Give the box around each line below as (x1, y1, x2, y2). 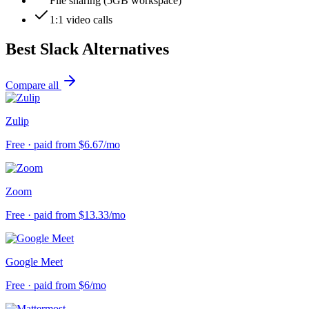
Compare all (6, 79, 61, 92)
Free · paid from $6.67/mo (6, 139, 120, 151)
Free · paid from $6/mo (6, 279, 106, 292)
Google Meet (6, 256, 63, 268)
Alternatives (79, 40, 169, 59)
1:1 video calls (50, 14, 112, 26)
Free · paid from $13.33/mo (6, 209, 126, 221)
